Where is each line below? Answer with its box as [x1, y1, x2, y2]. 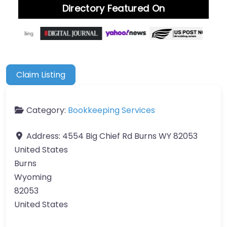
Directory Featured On [62, 2, 165, 15]
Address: [26, 130, 62, 142]
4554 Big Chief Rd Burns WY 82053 [62, 130, 198, 142]
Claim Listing [16, 68, 66, 81]
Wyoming [14, 171, 52, 183]
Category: [26, 104, 68, 116]
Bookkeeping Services [68, 104, 155, 116]
